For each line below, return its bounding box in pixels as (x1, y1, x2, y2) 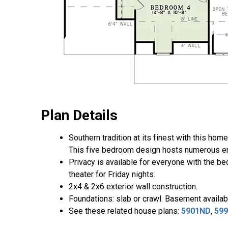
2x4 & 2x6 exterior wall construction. (69, 182, 197, 192)
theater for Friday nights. (69, 169, 155, 180)
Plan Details (41, 107, 118, 124)
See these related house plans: (69, 206, 181, 216)
